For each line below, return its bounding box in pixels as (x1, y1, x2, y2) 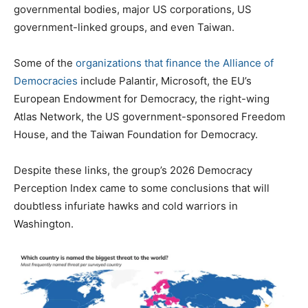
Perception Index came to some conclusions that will (14, 181, 269, 195)
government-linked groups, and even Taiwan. (14, 21, 234, 34)
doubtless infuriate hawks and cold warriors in (14, 199, 238, 213)
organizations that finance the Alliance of (76, 56, 274, 70)
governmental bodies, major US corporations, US (14, 3, 252, 16)
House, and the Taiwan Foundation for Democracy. (14, 128, 258, 142)
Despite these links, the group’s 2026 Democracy (14, 164, 252, 177)
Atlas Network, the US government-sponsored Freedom (14, 110, 285, 124)
